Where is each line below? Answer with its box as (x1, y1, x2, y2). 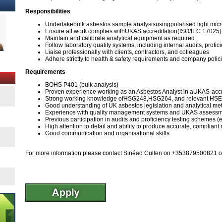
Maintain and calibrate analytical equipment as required (45, 35, 195, 42)
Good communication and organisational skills (45, 130, 169, 137)
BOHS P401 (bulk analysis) (45, 81, 118, 88)
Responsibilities (25, 8, 70, 15)
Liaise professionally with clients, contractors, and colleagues (45, 49, 209, 55)
